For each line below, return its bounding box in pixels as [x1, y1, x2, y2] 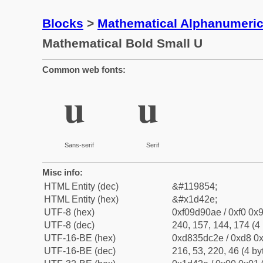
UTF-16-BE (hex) [44, 233, 116, 243]
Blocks [42, 16, 83, 30]
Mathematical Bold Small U [42, 36, 203, 50]
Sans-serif [64, 141, 94, 149]
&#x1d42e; [172, 194, 217, 204]
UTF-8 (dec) [44, 220, 95, 230]
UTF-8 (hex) [44, 207, 95, 217]
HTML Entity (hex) [44, 194, 119, 204]
